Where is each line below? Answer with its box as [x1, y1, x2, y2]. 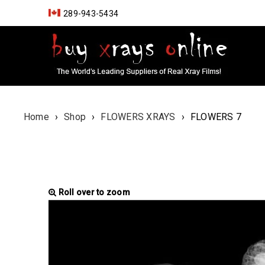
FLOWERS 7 [190, 111, 242, 122]
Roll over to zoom [56, 188, 130, 197]
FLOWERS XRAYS [101, 111, 176, 122]
